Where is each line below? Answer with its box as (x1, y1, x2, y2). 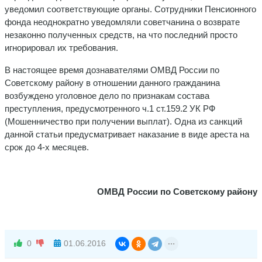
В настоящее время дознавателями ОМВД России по (5, 64, 219, 75)
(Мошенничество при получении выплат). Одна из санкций (5, 116, 242, 126)
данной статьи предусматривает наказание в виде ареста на (5, 129, 249, 139)
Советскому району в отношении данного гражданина (5, 77, 220, 88)
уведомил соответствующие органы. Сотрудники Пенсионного (5, 4, 256, 14)
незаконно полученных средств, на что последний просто (5, 29, 237, 40)
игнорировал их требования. (5, 42, 118, 53)
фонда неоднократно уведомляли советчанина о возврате (5, 16, 240, 27)
